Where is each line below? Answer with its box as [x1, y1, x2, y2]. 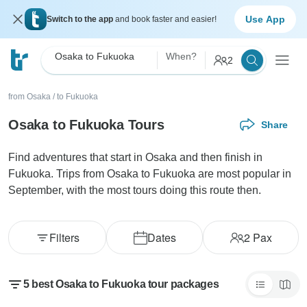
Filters [49, 230, 79, 245]
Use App [245, 13, 285, 25]
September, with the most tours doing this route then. [8, 184, 261, 196]
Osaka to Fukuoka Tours [8, 116, 164, 132]
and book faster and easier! [115, 14, 217, 24]
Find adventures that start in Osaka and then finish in [8, 151, 262, 163]
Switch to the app [47, 14, 115, 24]
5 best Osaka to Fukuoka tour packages [23, 278, 219, 290]
